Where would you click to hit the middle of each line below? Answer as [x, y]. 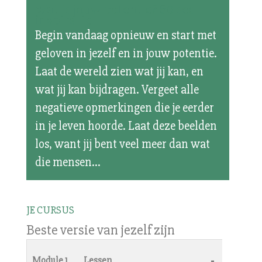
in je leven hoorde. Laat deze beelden [126, 126]
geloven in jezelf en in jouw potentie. [126, 53]
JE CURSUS [50, 210]
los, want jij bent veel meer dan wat [122, 144]
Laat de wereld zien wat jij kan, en [119, 71]
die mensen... [68, 162]
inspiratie [63, 20]
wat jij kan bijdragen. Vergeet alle [117, 89]
